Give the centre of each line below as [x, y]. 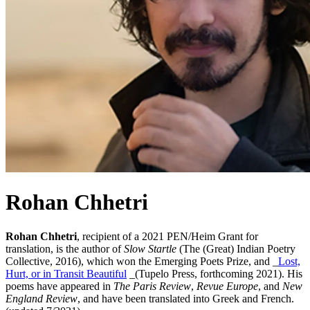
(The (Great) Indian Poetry [236, 248]
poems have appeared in [60, 286]
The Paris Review [152, 286]
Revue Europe [227, 286]
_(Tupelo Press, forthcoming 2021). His [215, 273]
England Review [42, 298]
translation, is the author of [65, 248]
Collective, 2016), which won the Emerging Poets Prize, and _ [142, 261]
